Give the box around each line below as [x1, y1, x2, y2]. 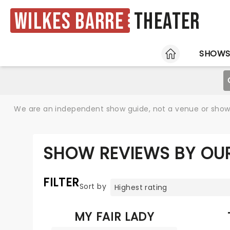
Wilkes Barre [14, 8, 124, 35]
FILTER [43, 174, 80, 190]
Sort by [80, 181, 106, 191]
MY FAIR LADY [74, 208, 155, 225]
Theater [134, 8, 200, 36]
